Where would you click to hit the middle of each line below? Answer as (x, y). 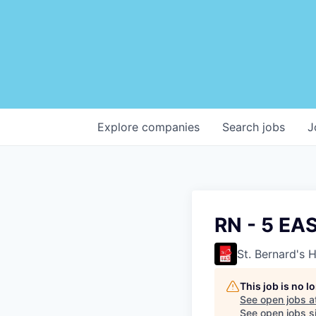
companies (171, 127)
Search (242, 127)
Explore (120, 127)
